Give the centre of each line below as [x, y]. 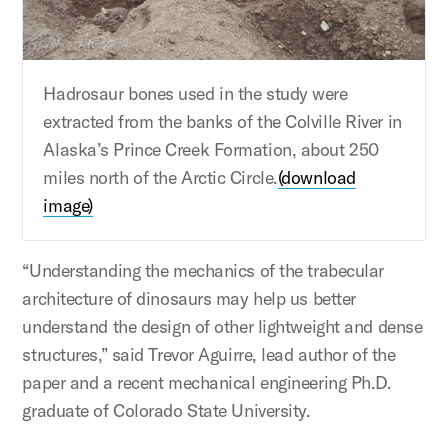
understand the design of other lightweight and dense [222, 327]
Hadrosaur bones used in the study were [195, 94]
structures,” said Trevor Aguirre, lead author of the [209, 355]
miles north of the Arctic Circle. [160, 178]
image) [68, 206]
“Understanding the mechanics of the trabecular [203, 271]
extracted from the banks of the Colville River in [222, 122]
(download [316, 178]
